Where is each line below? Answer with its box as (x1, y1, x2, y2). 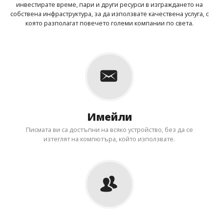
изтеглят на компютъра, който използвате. (44, 134, 175, 143)
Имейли (87, 109, 132, 124)
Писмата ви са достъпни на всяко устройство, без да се (25, 125, 193, 134)
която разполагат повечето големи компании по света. (25, 18, 194, 27)
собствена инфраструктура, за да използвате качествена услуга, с (10, 9, 209, 18)
